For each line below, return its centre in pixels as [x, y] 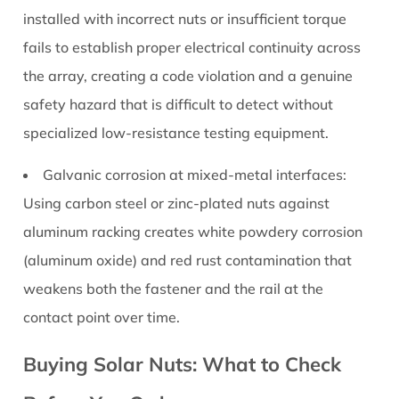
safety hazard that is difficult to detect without [179, 105]
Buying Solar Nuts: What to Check [183, 365]
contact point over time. [102, 318]
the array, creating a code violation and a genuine [188, 76]
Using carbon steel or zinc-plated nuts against [177, 204]
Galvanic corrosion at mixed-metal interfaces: [195, 175]
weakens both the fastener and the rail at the [174, 289]
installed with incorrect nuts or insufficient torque [185, 19]
